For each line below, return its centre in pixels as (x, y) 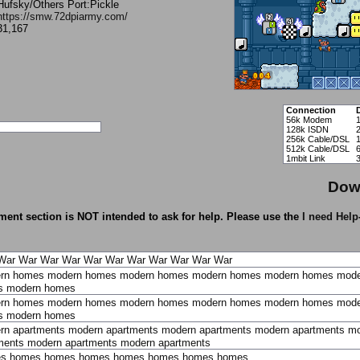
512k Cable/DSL (318, 149)
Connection (311, 110)
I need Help (330, 217)
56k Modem (309, 120)
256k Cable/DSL (318, 139)
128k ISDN (307, 129)
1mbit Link (306, 158)
